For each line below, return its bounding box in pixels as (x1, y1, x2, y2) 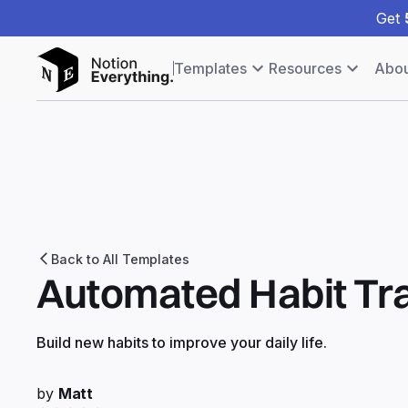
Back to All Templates (51, 250, 189, 267)
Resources (269, 59, 342, 77)
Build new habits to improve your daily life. (36, 332, 327, 352)
